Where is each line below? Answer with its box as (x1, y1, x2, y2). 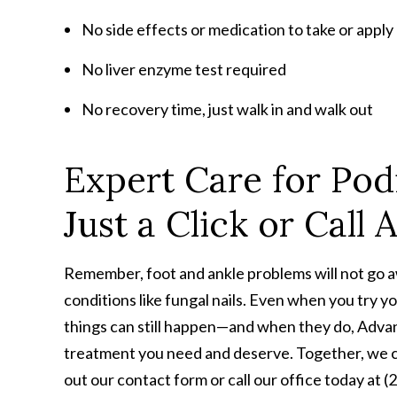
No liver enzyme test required (82, 58, 286, 79)
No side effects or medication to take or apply (82, 19, 393, 39)
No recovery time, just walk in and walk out (82, 98, 373, 119)
